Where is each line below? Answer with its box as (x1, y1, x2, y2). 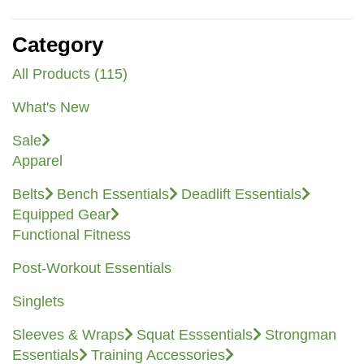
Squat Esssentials (136, 327, 253, 344)
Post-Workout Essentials (12, 260, 171, 277)
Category (12, 32, 103, 58)
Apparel (12, 153, 63, 170)
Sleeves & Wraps (12, 327, 124, 344)
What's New (12, 99, 89, 116)
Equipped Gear (12, 206, 110, 223)
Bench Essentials (57, 186, 169, 203)
